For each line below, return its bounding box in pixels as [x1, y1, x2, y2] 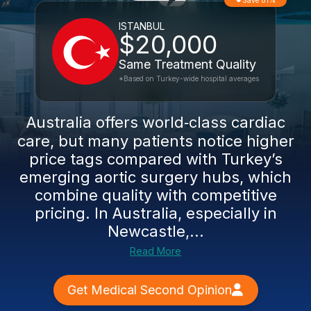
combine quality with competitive [34, 186, 277, 204]
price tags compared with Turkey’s [28, 150, 283, 168]
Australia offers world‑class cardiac [26, 113, 285, 131]
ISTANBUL [119, 20, 165, 32]
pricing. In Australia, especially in [34, 204, 277, 222]
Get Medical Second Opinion [67, 283, 232, 297]
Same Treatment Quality [119, 57, 256, 72]
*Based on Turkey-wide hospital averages [119, 74, 259, 83]
